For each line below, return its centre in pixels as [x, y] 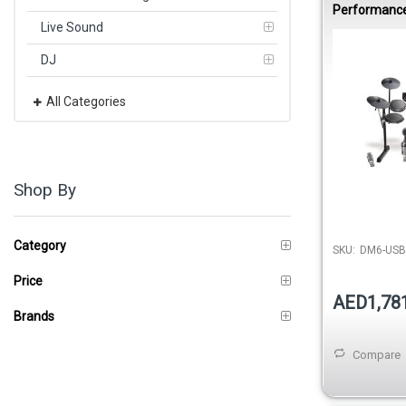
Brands [34, 316]
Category [40, 245]
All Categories [86, 101]
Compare [377, 354]
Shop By [45, 189]
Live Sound [72, 27]
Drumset [358, 25]
